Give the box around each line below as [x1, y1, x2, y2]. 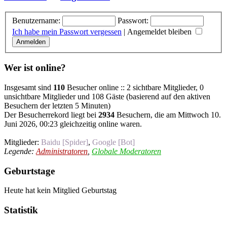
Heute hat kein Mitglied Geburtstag [4, 186, 117, 195]
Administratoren [36, 146, 88, 156]
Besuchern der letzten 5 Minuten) [4, 101, 110, 110]
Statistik [4, 205, 38, 216]
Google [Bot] [92, 137, 135, 146]
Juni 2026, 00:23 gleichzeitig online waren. [4, 119, 142, 128]
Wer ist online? [4, 62, 66, 73]
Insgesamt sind [4, 83, 53, 92]
